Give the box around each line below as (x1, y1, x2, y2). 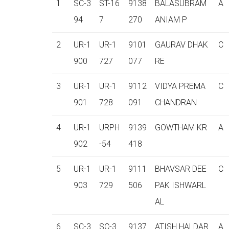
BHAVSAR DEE (155, 164, 207, 174)
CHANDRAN (155, 98, 197, 107)
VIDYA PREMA (155, 81, 205, 91)
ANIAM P (155, 15, 187, 25)
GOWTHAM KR (155, 123, 207, 132)
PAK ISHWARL (155, 180, 206, 190)
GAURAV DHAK (155, 40, 208, 50)
